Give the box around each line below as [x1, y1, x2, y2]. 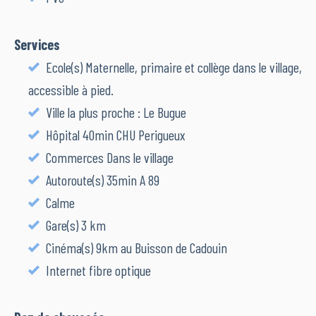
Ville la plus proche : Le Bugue [43, 104, 186, 121]
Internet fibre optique [43, 262, 151, 279]
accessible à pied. [28, 81, 114, 99]
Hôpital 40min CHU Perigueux [43, 126, 186, 144]
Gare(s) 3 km [43, 217, 106, 234]
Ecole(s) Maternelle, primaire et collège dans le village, [43, 59, 302, 76]
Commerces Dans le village [43, 149, 174, 166]
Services [14, 36, 60, 54]
